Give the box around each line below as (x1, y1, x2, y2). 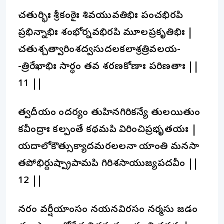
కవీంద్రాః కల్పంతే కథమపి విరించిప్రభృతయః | (18, 123, 197, 136)
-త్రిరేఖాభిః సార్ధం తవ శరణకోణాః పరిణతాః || (18, 60, 198, 73)
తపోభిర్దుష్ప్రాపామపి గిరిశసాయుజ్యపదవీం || (18, 157, 198, 170)
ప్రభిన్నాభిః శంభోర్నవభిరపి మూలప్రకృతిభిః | (18, 26, 193, 39)
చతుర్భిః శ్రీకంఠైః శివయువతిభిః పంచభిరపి (18, 9, 183, 22)
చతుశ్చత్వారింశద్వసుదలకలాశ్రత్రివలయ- (18, 43, 181, 56)
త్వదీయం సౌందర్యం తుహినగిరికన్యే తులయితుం (18, 106, 200, 119)
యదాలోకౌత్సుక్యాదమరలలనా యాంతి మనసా (18, 140, 199, 153)
